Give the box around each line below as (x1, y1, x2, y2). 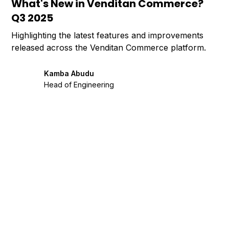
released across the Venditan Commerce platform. (11, 42, 207, 53)
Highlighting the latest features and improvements (11, 30, 204, 41)
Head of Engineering (44, 80, 114, 89)
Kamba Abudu (44, 68, 95, 78)
